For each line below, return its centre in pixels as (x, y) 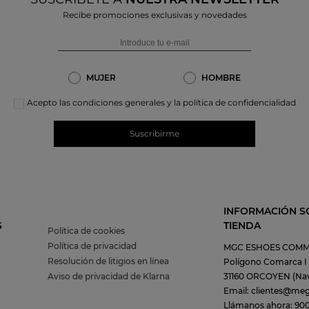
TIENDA (242, 226)
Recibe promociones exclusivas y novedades (154, 15)
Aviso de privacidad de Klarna (108, 277)
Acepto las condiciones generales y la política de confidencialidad (161, 103)
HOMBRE (221, 78)
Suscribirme (154, 134)
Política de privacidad (92, 246)
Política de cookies (86, 231)
